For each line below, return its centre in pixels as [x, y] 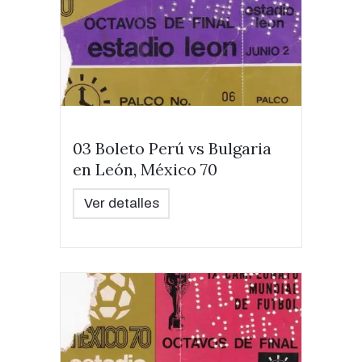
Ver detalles [121, 203]
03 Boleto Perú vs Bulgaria [172, 148]
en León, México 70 [145, 169]
